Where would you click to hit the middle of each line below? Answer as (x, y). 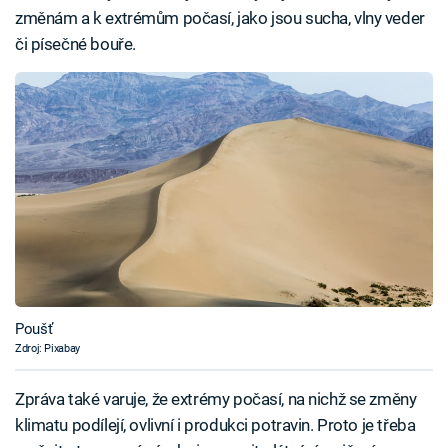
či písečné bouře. (75, 43)
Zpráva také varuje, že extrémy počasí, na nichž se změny (216, 399)
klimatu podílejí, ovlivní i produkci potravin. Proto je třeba (215, 425)
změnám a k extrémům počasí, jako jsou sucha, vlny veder (220, 17)
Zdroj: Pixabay (47, 348)
